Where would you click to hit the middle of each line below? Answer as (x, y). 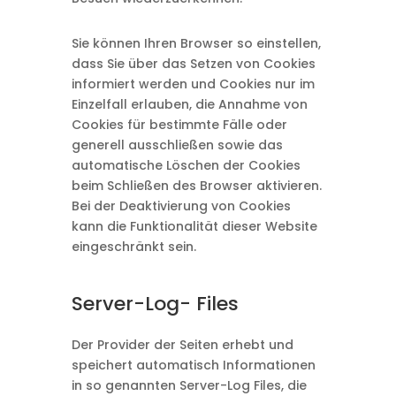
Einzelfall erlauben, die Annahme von (189, 104)
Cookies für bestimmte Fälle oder (179, 125)
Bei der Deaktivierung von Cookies (181, 206)
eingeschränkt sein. (133, 247)
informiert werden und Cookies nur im (193, 84)
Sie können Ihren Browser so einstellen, (196, 43)
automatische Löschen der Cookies (186, 165)
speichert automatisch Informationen (193, 365)
